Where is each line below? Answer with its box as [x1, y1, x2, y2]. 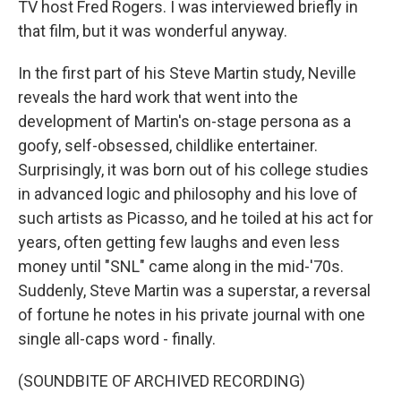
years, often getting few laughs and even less [18, 233, 340, 252]
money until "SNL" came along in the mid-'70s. [18, 257, 344, 276]
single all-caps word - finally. [18, 329, 216, 348]
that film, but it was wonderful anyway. [18, 21, 287, 40]
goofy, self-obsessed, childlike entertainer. [18, 136, 318, 155]
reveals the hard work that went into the [18, 88, 298, 107]
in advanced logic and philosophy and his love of [18, 184, 358, 203]
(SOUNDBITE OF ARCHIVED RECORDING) [18, 371, 305, 390]
